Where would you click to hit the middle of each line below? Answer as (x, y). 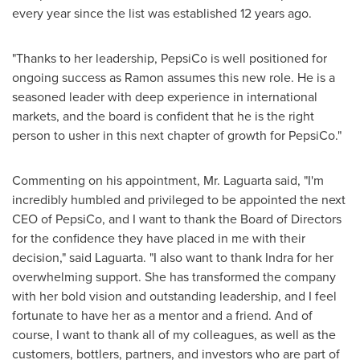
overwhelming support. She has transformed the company (174, 276)
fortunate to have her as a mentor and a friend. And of (162, 315)
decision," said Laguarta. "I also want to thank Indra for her (173, 257)
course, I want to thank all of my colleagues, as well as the (174, 334)
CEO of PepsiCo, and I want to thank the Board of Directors (177, 219)
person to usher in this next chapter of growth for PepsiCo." (177, 135)
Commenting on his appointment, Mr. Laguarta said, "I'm (168, 180)
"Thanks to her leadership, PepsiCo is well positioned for (170, 58)
